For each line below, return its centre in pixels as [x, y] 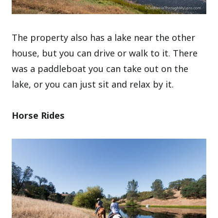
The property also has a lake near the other [104, 37]
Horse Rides [38, 115]
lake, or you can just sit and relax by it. [93, 84]
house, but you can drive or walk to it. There [105, 53]
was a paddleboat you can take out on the [100, 68]
